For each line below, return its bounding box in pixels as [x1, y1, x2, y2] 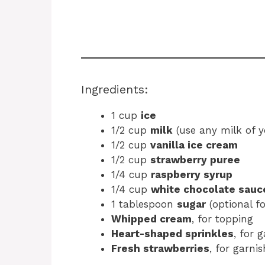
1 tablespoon [111, 198, 177, 210]
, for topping [192, 212, 253, 225]
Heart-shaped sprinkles [111, 227, 234, 240]
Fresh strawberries [111, 242, 209, 254]
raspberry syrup [151, 168, 232, 180]
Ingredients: [81, 82, 148, 96]
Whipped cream [111, 212, 192, 225]
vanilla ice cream [150, 138, 238, 151]
